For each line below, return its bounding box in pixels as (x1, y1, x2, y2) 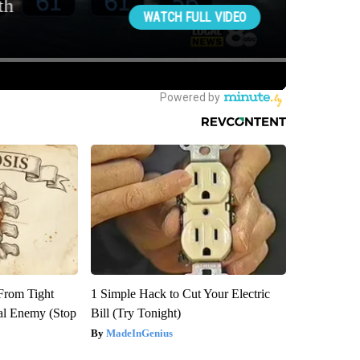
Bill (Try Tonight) (90, 305, 181, 320)
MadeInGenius (105, 326, 173, 339)
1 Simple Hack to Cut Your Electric (90, 286, 270, 301)
